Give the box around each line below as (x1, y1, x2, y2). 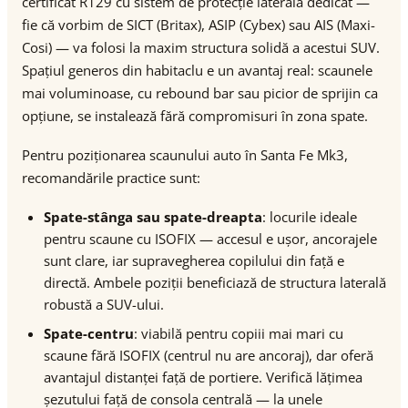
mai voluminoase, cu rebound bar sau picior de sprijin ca (22, 84, 378, 102)
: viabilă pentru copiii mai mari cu (134, 324, 343, 342)
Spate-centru (44, 324, 134, 342)
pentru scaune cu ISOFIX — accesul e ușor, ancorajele (44, 229, 377, 248)
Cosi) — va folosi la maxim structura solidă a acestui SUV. (22, 38, 380, 56)
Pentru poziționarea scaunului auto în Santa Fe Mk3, (22, 146, 348, 164)
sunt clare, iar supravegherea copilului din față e (44, 251, 344, 270)
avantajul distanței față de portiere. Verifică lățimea (44, 368, 362, 386)
